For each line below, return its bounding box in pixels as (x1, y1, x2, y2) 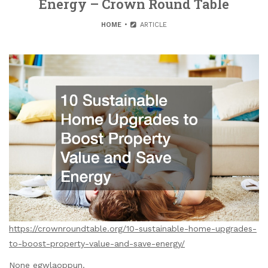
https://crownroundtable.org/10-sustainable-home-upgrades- (9, 224, 257, 233)
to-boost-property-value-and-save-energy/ (9, 239, 185, 248)
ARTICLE (137, 21, 167, 29)
